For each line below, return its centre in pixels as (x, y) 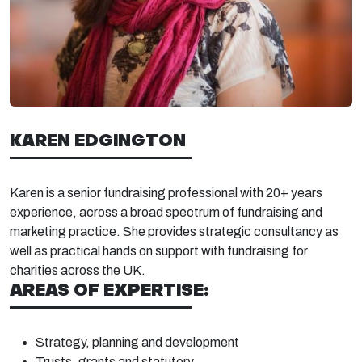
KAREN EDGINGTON (100, 140)
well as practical (55, 251)
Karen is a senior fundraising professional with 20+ (149, 193)
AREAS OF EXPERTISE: (109, 289)
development (202, 342)
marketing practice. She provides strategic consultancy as (174, 232)
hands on (128, 251)
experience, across (64, 212)
